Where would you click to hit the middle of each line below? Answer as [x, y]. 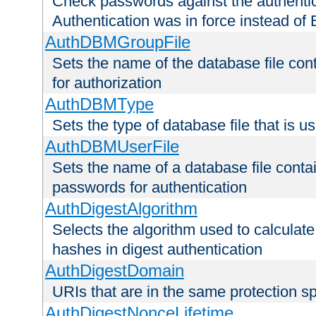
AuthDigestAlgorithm [121, 209]
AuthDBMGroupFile [117, 42]
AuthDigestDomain [114, 271]
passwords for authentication [150, 188]
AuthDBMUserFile [112, 147]
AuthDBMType [99, 104]
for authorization [107, 83]
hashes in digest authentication [157, 250]
